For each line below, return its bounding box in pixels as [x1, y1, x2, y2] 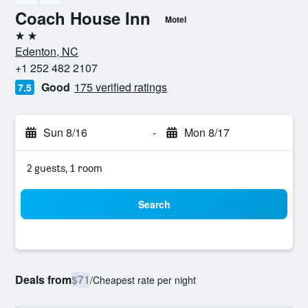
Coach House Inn [15, 6, 151, 30]
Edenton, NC [15, 43, 78, 59]
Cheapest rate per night [93, 273, 196, 287]
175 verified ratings [74, 79, 167, 95]
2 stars [14, 34, 46, 47]
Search [137, 197, 170, 211]
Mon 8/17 [184, 124, 230, 140]
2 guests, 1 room [27, 162, 102, 175]
